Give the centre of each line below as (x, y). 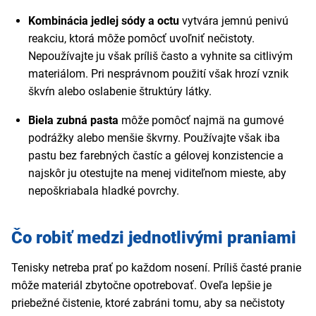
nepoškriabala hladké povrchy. (105, 191)
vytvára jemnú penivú (235, 21)
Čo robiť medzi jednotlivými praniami (154, 238)
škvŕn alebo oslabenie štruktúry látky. (121, 92)
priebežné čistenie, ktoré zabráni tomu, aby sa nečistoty (148, 303)
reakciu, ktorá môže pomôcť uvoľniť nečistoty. (141, 39)
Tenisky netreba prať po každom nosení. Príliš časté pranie (156, 268)
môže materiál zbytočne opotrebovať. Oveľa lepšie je (141, 286)
